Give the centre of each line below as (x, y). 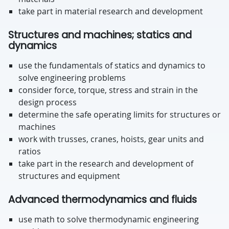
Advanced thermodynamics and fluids (102, 200)
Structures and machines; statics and (100, 35)
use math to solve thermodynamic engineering (109, 219)
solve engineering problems (72, 78)
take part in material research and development (111, 11)
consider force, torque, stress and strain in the (108, 90)
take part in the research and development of (106, 164)
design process (48, 102)
